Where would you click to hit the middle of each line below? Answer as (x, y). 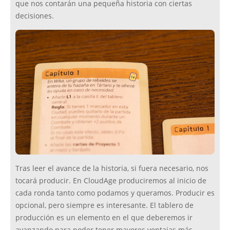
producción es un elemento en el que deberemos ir (104, 218)
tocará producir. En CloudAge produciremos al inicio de (111, 181)
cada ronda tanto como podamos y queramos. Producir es (115, 193)
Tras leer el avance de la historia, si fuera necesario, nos (112, 169)
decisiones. (35, 16)
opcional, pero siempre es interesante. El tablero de (104, 206)
